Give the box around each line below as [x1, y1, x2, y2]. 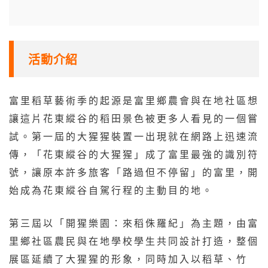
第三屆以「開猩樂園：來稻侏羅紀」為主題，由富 [9, 219, 259, 229]
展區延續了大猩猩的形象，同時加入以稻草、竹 [9, 255, 248, 265]
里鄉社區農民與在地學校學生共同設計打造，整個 [9, 237, 259, 247]
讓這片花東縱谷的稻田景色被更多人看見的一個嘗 [9, 114, 259, 124]
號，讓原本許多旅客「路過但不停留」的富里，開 [9, 168, 259, 178]
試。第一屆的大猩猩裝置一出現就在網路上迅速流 [9, 132, 259, 142]
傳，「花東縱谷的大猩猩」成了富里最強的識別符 [9, 150, 259, 160]
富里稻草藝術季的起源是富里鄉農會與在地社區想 [9, 96, 259, 106]
